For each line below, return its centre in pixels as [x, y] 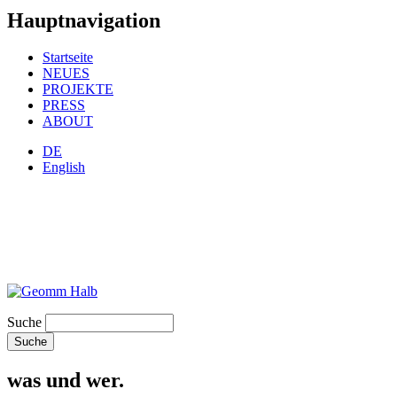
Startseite [68, 58]
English [64, 167]
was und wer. [66, 381]
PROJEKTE [78, 90]
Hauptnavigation [84, 20]
